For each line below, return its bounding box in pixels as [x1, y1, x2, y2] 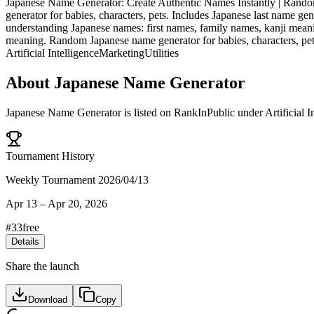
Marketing [99, 46, 144, 59]
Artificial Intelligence [6, 46, 99, 59]
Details [11, 235, 39, 247]
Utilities [144, 46, 179, 59]
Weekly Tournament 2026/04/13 [6, 173, 149, 186]
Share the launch [6, 259, 79, 272]
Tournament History [6, 149, 95, 162]
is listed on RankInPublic [121, 106, 235, 118]
